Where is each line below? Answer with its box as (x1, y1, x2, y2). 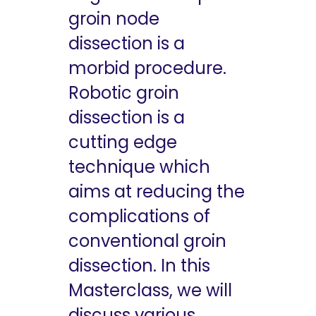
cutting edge (68, 130, 177, 154)
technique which (68, 155, 210, 179)
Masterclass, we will (68, 279, 232, 303)
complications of (68, 205, 210, 229)
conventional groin (68, 229, 226, 253)
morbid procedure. (68, 56, 226, 80)
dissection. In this (68, 254, 210, 278)
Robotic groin (68, 81, 179, 105)
